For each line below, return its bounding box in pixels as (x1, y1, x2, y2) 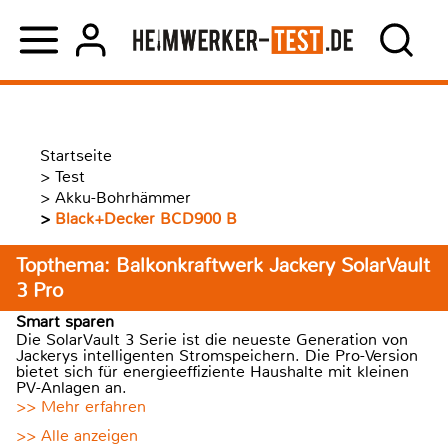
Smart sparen (16, 311, 114, 332)
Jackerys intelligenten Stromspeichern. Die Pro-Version (16, 345, 418, 366)
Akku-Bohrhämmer (55, 187, 191, 208)
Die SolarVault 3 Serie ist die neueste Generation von (16, 329, 408, 350)
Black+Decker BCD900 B (55, 208, 237, 229)
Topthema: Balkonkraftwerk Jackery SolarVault (16, 253, 430, 278)
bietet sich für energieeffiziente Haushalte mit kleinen (16, 361, 409, 382)
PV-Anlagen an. (16, 377, 127, 398)
